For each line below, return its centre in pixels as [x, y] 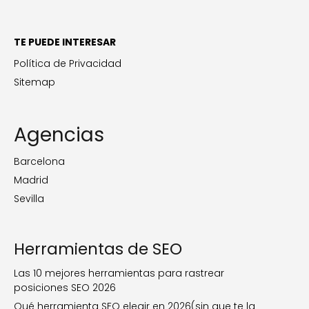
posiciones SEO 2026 [65, 288]
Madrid [31, 180]
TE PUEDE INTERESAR [65, 42]
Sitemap [34, 82]
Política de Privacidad [68, 64]
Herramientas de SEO [98, 249]
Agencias [59, 135]
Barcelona [39, 162]
